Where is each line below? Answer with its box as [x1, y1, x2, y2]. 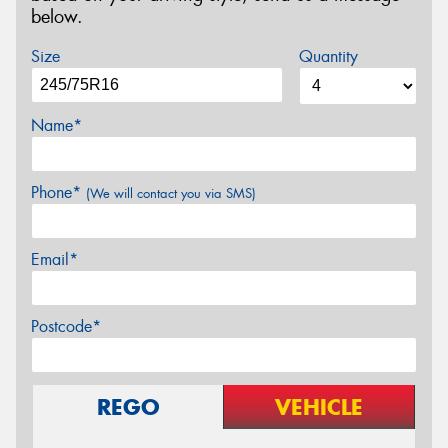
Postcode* [31, 315, 101, 337]
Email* [31, 248, 78, 270]
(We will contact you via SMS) [86, 184, 256, 202]
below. [31, 5, 83, 30]
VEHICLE [275, 392, 363, 421]
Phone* [31, 181, 86, 203]
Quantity [298, 45, 358, 67]
